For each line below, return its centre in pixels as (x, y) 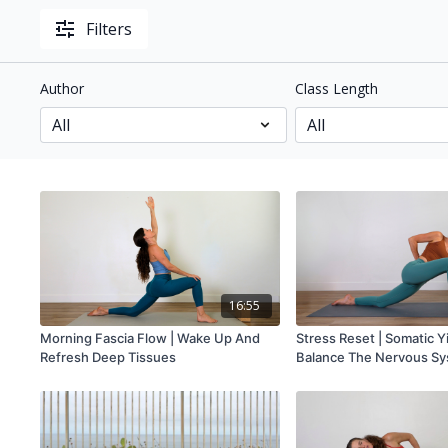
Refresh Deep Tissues (108, 356)
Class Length (336, 89)
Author (62, 89)
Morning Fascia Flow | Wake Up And (150, 337)
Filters (109, 29)
